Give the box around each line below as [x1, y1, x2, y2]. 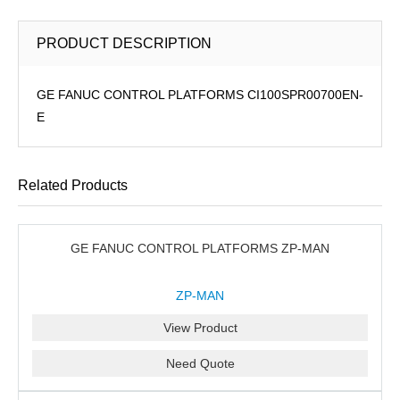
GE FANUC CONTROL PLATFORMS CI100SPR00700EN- [37, 87, 363, 102]
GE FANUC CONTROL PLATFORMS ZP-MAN [71, 241, 329, 255]
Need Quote [165, 356, 235, 371]
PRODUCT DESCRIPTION [37, 36, 212, 51]
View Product [162, 321, 237, 335]
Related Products [18, 178, 128, 193]
